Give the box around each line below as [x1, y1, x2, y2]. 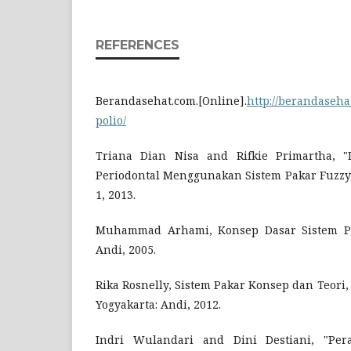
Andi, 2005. [96, 242, 156, 257]
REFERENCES [96, 38, 179, 52]
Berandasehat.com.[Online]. [96, 93, 247, 108]
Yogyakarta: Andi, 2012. [96, 297, 221, 312]
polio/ [96, 113, 126, 128]
